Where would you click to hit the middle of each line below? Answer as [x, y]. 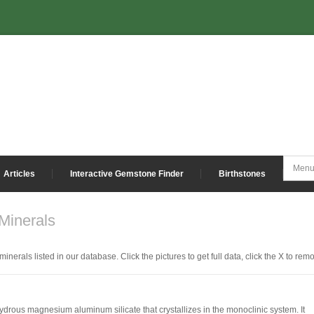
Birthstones [242, 174]
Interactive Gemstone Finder [127, 174]
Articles [19, 174]
